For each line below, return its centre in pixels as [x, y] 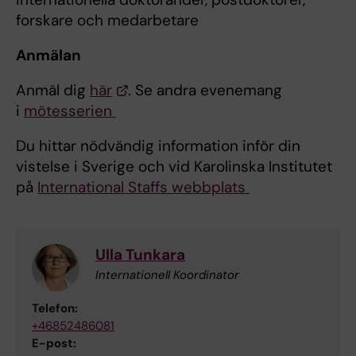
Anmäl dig [53, 91]
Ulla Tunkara [140, 255]
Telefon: [55, 309]
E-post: [54, 344]
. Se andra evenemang [205, 91]
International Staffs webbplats [143, 188]
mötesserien [70, 111]
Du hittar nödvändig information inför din [158, 146]
